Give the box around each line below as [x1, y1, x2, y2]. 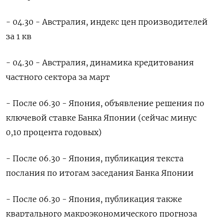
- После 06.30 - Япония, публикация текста [6, 154, 184, 164]
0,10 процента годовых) [6, 127, 102, 138]
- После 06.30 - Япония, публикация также [6, 194, 182, 204]
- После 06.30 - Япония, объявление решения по [6, 98, 204, 108]
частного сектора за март [6, 72, 110, 82]
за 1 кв [6, 31, 31, 42]
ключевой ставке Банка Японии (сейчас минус [6, 113, 197, 123]
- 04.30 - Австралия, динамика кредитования [6, 58, 194, 68]
